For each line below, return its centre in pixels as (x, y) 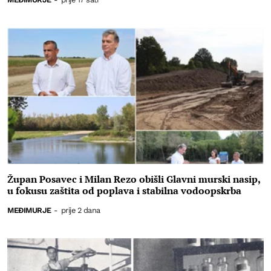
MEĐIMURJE (29, 211)
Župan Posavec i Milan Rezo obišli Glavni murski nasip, (134, 179)
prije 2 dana (80, 211)
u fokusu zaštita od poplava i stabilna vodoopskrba (124, 190)
